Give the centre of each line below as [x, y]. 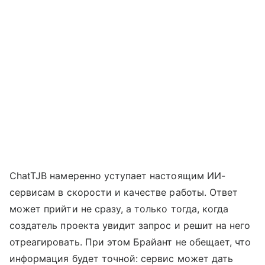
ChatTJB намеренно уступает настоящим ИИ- [117, 176]
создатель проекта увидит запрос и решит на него [130, 226]
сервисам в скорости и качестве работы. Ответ [124, 193]
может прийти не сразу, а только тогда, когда [119, 209]
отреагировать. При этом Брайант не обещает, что [130, 242]
